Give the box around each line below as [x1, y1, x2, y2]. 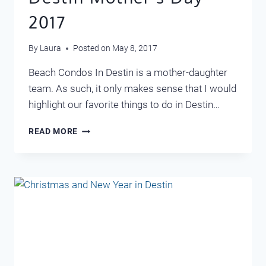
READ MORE [28, 126, 78, 137]
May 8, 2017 [112, 43, 158, 53]
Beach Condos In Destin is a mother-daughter [28, 66, 227, 79]
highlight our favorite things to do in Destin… [28, 99, 220, 111]
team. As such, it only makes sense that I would [28, 83, 236, 95]
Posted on [73, 43, 111, 53]
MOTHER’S [77, 136, 122, 146]
